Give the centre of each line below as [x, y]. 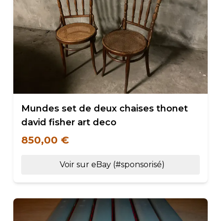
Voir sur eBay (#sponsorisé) [112, 165]
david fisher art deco [69, 122]
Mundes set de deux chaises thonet [104, 109]
